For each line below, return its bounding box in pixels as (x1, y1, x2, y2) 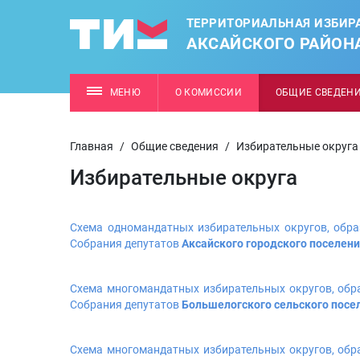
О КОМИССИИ (174, 87, 243, 98)
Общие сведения (131, 140, 219, 153)
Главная (70, 140, 113, 153)
